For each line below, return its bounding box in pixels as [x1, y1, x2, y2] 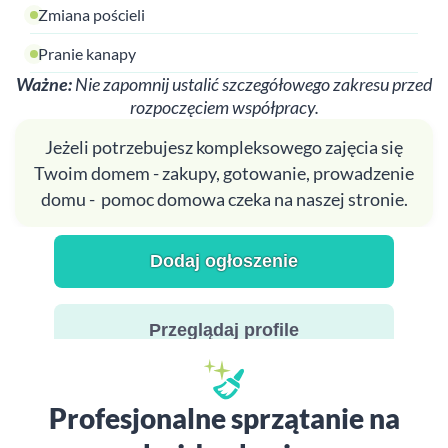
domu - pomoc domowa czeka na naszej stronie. [40, 188, 408, 210]
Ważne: [16, 73, 72, 95]
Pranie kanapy [38, 44, 136, 63]
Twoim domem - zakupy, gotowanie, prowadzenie [34, 162, 414, 184]
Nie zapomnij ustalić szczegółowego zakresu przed [72, 73, 432, 95]
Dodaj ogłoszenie [150, 251, 298, 271]
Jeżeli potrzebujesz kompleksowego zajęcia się [45, 136, 403, 158]
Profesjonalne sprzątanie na [48, 401, 400, 435]
